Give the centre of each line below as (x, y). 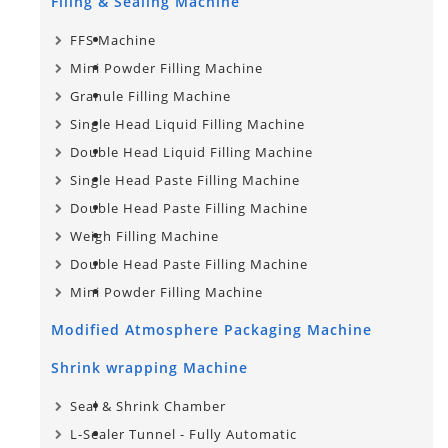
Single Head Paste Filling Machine (185, 179)
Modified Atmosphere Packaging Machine (211, 329)
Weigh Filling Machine (144, 235)
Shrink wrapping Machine (149, 367)
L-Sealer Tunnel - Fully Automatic (183, 433)
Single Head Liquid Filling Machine (187, 123)
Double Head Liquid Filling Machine (191, 151)
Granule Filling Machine (150, 95)
